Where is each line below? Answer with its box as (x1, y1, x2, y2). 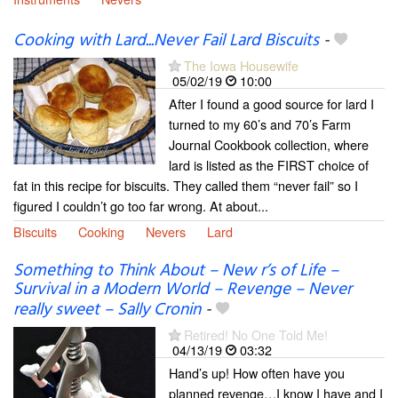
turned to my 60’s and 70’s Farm (169, 114, 351, 133)
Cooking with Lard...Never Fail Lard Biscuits (13, 27, 319, 54)
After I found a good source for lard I (169, 93, 374, 113)
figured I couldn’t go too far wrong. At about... (13, 195, 268, 215)
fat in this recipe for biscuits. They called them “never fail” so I (13, 175, 358, 195)
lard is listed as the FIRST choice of (169, 155, 369, 174)
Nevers (146, 221, 186, 241)
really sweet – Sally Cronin (13, 296, 201, 323)
